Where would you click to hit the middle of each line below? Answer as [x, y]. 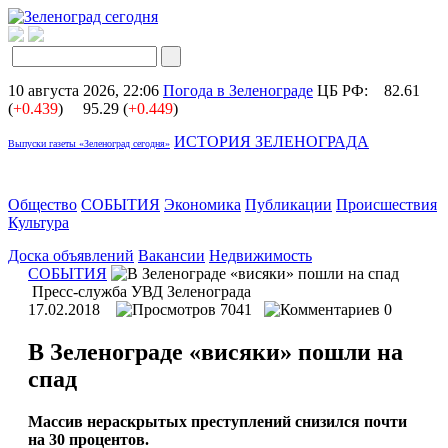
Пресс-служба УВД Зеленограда [139, 291]
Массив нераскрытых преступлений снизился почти [217, 421]
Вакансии [171, 255]
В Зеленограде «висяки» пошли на [215, 351]
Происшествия [386, 204]
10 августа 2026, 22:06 [83, 90]
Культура [38, 222]
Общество [42, 204]
